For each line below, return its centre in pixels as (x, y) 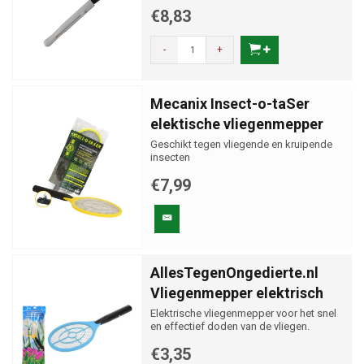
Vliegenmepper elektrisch (237, 293)
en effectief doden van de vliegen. (230, 326)
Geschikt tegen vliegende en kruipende (241, 144)
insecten (170, 157)
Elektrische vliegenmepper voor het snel (243, 313)
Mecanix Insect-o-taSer (230, 104)
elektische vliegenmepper (237, 124)
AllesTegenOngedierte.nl (234, 273)
